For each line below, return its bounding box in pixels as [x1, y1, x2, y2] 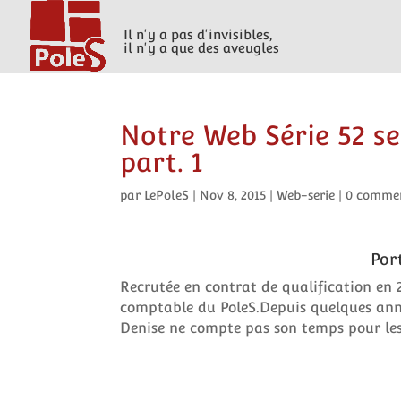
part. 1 [120, 147, 203, 178]
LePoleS [144, 188, 190, 202]
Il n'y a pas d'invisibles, [123, 27, 272, 42]
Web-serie [277, 188, 336, 202]
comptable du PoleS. [120, 299, 260, 316]
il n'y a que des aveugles [123, 40, 279, 55]
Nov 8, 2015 [200, 188, 267, 202]
